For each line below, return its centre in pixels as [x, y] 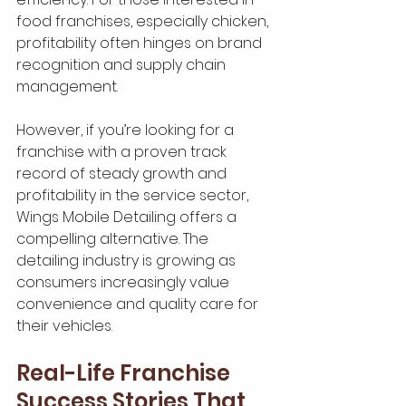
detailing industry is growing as [128, 260]
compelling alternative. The [114, 238]
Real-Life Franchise [126, 372]
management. [67, 86]
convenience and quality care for [139, 304]
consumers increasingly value [125, 282]
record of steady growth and [123, 173]
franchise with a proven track [123, 151]
